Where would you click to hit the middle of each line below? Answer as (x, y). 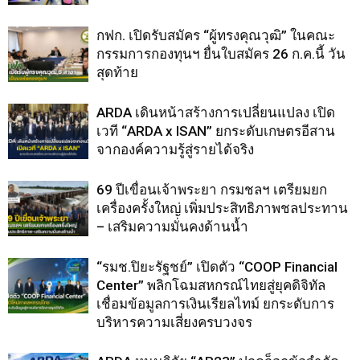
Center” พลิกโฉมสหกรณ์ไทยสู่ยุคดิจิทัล (211, 285)
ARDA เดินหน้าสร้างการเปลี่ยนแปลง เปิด (216, 112)
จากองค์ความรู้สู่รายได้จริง (175, 149)
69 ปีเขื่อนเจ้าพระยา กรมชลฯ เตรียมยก (212, 190)
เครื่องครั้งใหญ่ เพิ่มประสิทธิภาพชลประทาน (222, 208)
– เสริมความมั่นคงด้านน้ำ (172, 227)
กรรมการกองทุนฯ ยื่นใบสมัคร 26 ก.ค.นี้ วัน (221, 54)
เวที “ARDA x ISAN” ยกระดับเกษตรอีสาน (216, 131)
